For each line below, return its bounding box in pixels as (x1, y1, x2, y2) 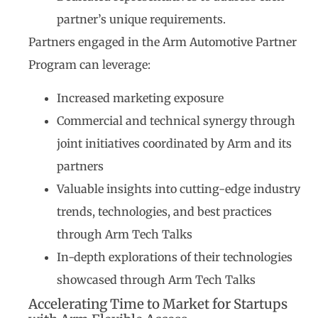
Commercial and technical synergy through (57, 113, 295, 128)
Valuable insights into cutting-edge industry (57, 181, 300, 196)
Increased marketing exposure (57, 90, 224, 105)
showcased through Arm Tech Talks (57, 272, 256, 287)
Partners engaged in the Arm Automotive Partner (28, 35, 297, 50)
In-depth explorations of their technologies (57, 249, 292, 264)
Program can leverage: (28, 57, 150, 72)
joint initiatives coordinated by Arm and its (57, 136, 292, 150)
